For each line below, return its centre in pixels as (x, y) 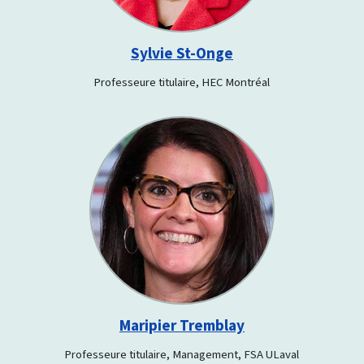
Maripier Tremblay (182, 325)
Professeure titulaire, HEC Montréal (182, 82)
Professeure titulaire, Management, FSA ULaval (182, 354)
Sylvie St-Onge (182, 53)
